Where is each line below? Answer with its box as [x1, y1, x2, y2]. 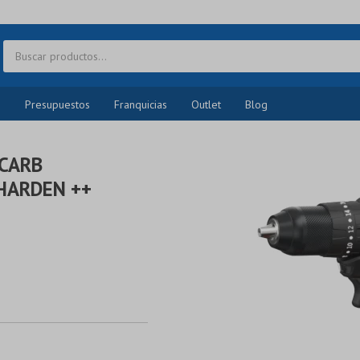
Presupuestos [25, 97, 90, 112]
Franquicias [114, 97, 167, 112]
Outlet [191, 97, 221, 112]
